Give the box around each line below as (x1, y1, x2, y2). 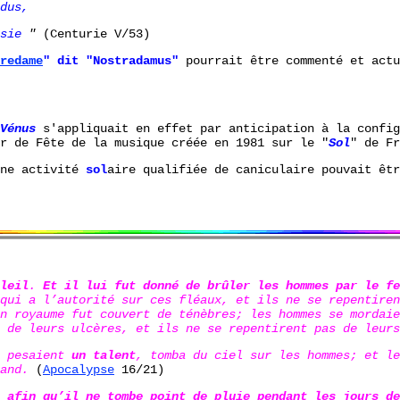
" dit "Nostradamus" (43, 53, 179, 68)
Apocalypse (43, 362, 114, 377)
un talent (71, 347, 136, 362)
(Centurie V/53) (43, 26, 150, 41)
